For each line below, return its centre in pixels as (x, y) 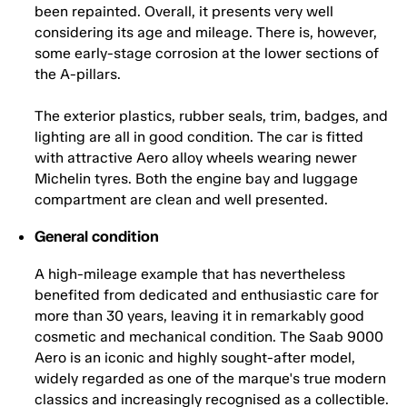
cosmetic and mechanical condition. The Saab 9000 (209, 337)
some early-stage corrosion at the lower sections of (207, 54)
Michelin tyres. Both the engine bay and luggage (196, 179)
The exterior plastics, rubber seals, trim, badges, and (211, 116)
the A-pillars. (78, 74)
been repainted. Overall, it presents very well (184, 12)
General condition (97, 237)
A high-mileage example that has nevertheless (190, 274)
